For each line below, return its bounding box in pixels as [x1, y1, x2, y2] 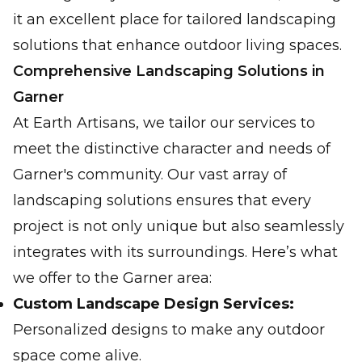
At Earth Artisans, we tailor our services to [13, 114, 315, 132]
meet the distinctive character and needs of [13, 140, 330, 158]
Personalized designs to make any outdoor [13, 321, 325, 339]
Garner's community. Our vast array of [13, 166, 287, 183]
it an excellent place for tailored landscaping [13, 11, 336, 28]
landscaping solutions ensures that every [13, 192, 311, 209]
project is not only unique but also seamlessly [13, 217, 344, 235]
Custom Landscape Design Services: [13, 295, 294, 313]
